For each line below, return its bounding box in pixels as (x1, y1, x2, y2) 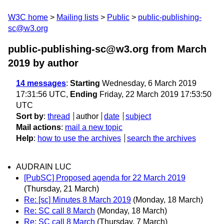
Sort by (16, 112, 43, 120)
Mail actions (16, 123, 61, 131)
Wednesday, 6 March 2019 (100, 79, 196, 87)
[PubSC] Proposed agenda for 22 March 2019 (24, 173, 185, 182)
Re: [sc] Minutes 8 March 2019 (24, 195, 131, 204)
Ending (70, 90, 97, 98)
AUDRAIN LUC (16, 162, 71, 171)
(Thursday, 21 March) (24, 184, 99, 193)
